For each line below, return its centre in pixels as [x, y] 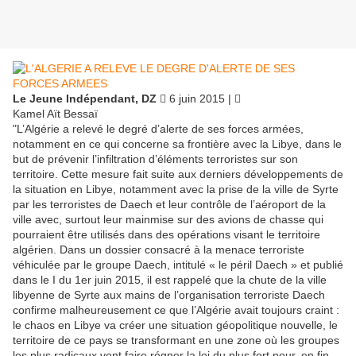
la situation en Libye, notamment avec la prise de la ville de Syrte [176, 190]
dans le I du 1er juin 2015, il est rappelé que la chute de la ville [170, 280]
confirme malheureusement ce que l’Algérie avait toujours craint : [176, 310]
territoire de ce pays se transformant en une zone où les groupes [176, 341]
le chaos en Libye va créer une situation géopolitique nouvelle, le [175, 325]
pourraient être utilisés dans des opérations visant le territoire [166, 235]
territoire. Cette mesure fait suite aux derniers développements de [178, 174]
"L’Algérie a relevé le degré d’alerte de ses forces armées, [158, 129]
